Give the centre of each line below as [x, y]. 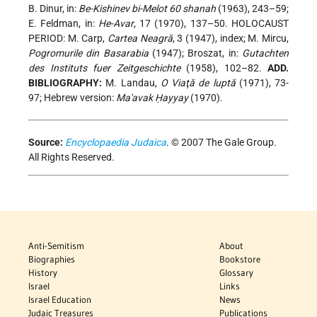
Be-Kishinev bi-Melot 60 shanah [147, 9]
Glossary [237, 273]
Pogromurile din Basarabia [88, 53]
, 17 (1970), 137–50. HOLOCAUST [211, 24]
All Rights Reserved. [71, 157]
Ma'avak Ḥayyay [152, 98]
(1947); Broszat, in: [195, 53]
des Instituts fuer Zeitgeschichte [104, 68]
